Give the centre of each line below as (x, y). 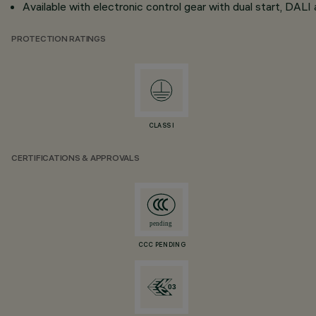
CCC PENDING (162, 245)
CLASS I (162, 126)
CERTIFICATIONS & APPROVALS (75, 159)
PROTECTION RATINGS (59, 40)
